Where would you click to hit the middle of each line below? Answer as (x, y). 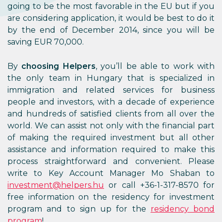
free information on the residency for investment (111, 197)
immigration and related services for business (111, 90)
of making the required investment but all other (111, 138)
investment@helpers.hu (56, 185)
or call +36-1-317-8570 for (159, 185)
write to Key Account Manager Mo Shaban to (111, 173)
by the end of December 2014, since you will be (111, 30)
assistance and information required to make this (111, 149)
